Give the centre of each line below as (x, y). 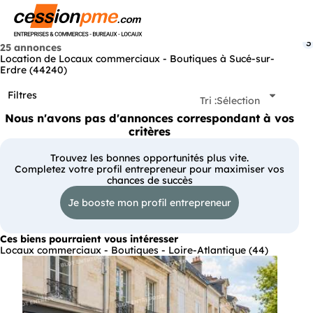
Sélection (238, 100)
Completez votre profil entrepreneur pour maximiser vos (150, 169)
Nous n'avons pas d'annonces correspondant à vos (150, 118)
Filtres (22, 95)
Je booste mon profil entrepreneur (150, 202)
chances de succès (150, 180)
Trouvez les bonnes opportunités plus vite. (150, 158)
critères (150, 131)
